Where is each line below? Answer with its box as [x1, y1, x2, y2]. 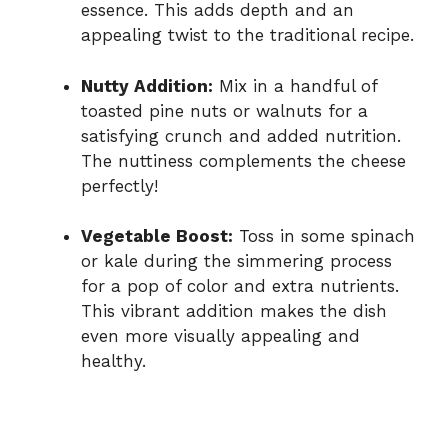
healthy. [81, 351, 146, 372]
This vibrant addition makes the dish [81, 301, 387, 322]
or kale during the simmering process [81, 251, 392, 272]
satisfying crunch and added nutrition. [81, 125, 401, 146]
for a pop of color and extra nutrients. [81, 276, 399, 297]
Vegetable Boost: [81, 226, 233, 247]
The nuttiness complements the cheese [81, 150, 406, 171]
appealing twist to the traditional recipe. [81, 25, 414, 46]
